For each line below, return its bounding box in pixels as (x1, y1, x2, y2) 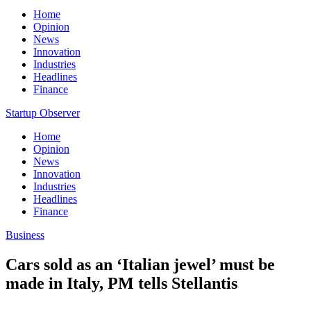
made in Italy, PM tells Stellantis (6, 274, 237, 292)
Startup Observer (6, 107, 80, 119)
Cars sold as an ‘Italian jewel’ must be (6, 255, 275, 274)
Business (6, 229, 44, 241)
